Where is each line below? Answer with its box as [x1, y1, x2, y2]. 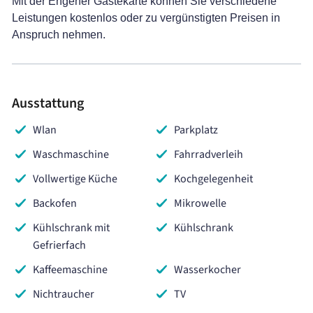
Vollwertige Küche [33, 170, 117, 187]
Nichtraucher [33, 286, 94, 302]
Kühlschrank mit [33, 219, 110, 235]
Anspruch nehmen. [12, 28, 105, 41]
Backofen [33, 195, 77, 211]
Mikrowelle [173, 195, 226, 211]
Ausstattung [12, 93, 84, 113]
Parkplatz [173, 122, 218, 138]
